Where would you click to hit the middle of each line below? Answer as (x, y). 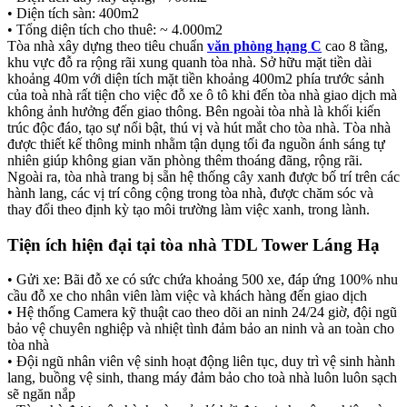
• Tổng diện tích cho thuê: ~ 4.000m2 (115, 29)
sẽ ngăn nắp (41, 394)
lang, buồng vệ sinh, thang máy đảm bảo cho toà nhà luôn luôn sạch (202, 378)
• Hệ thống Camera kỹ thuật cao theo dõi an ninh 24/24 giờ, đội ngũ (202, 313)
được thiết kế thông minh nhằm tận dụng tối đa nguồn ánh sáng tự (196, 144)
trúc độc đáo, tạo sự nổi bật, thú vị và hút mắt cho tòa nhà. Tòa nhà (199, 127)
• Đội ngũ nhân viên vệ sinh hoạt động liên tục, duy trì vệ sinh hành (201, 362)
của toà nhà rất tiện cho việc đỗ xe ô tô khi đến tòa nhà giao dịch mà (202, 94)
